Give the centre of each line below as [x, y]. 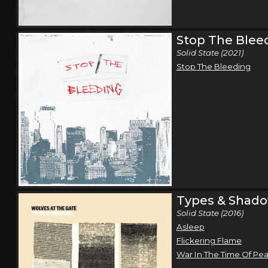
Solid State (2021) [210, 52]
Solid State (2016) [210, 213]
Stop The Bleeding [213, 66]
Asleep [190, 226]
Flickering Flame [209, 240]
